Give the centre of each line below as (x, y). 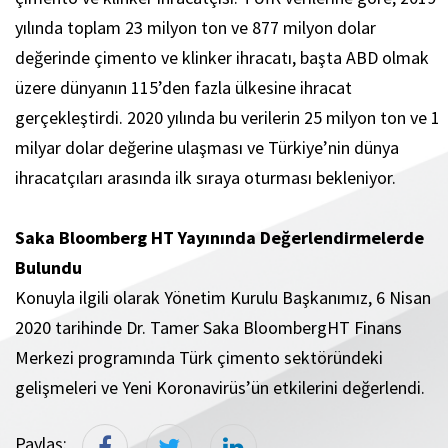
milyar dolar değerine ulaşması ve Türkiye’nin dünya (207, 148)
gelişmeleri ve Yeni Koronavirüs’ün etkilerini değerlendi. (224, 388)
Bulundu (48, 268)
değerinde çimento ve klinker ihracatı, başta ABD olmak (222, 58)
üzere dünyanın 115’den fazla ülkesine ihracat (183, 88)
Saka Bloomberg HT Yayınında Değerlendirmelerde (219, 238)
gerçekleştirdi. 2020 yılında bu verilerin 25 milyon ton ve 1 (227, 118)
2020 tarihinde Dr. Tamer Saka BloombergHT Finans (208, 328)
